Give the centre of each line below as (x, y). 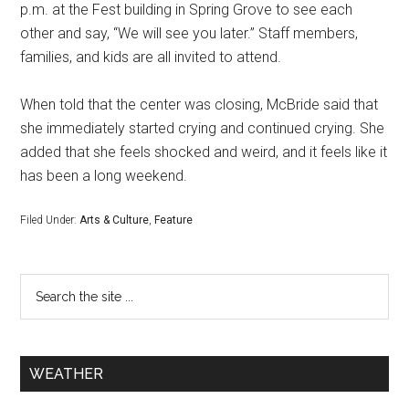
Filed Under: (50, 220)
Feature (174, 220)
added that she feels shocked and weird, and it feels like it (204, 152)
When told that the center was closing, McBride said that (199, 104)
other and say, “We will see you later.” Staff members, (189, 33)
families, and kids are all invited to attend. (151, 57)
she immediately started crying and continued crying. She (203, 128)
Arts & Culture (115, 220)
